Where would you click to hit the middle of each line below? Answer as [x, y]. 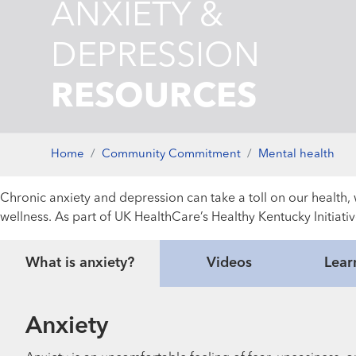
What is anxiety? [80, 263]
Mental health [296, 155]
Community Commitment [171, 155]
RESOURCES [154, 97]
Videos [229, 263]
